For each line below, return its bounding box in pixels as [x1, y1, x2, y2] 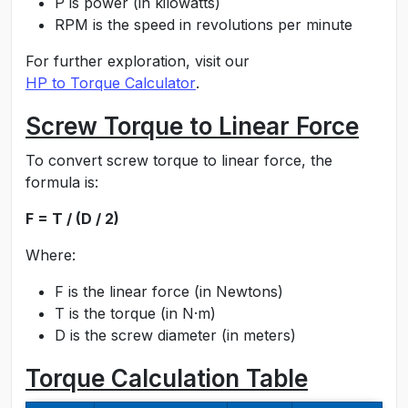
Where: [25, 246, 76, 264]
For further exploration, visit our [25, 52, 250, 70]
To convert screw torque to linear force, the [25, 151, 332, 169]
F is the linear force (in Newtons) [55, 282, 283, 301]
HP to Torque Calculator [25, 74, 196, 92]
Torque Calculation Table [25, 364, 308, 393]
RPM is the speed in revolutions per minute [55, 15, 352, 34]
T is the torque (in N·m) [55, 304, 216, 322]
